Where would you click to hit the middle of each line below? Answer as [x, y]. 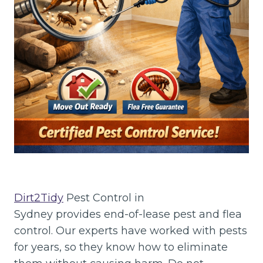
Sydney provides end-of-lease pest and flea [128, 214]
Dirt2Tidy [39, 198]
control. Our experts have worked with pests [131, 230]
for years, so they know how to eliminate [121, 247]
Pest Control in [104, 198]
